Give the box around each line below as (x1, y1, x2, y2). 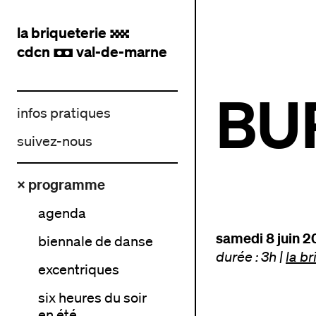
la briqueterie (17, 23, 109, 42)
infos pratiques (17, 104, 111, 121)
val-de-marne (73, 42, 167, 61)
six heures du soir (38, 289, 147, 306)
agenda (38, 205, 86, 221)
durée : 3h (216, 248, 279, 265)
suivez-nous (17, 133, 92, 150)
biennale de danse (38, 233, 153, 250)
